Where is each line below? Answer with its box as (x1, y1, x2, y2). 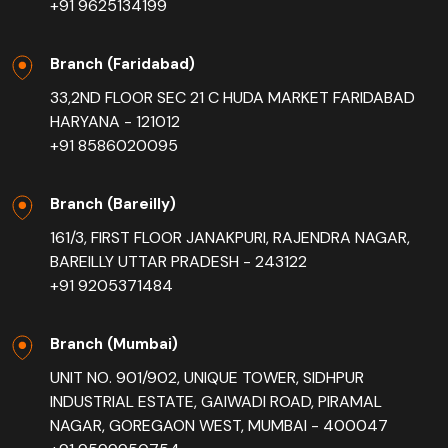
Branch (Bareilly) (50, 194, 176, 215)
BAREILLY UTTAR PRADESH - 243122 (50, 251, 307, 273)
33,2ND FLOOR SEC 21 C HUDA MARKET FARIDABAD (50, 87, 415, 109)
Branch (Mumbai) (50, 334, 178, 355)
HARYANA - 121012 (50, 111, 180, 133)
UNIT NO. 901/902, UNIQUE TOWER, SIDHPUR (50, 367, 364, 389)
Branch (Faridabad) (50, 54, 195, 75)
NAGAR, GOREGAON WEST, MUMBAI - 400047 (50, 415, 388, 437)
